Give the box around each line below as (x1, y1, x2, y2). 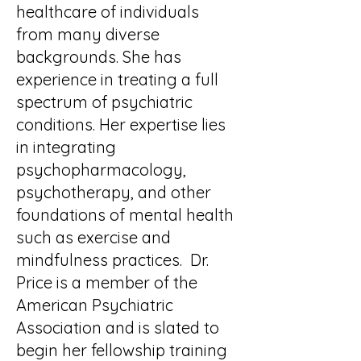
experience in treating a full (16, 69, 218, 89)
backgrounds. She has (16, 47, 181, 67)
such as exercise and (16, 227, 171, 247)
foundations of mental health (16, 205, 234, 225)
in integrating (16, 137, 116, 157)
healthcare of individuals (16, 2, 199, 22)
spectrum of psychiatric (16, 92, 193, 112)
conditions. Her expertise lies (16, 114, 226, 135)
